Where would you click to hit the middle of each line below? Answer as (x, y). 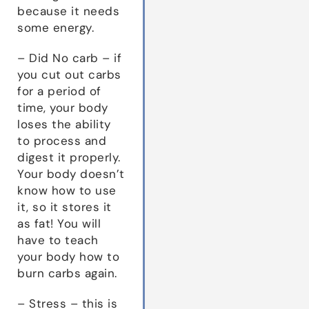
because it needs (68, 11)
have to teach (58, 240)
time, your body (63, 107)
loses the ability (64, 124)
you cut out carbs (69, 74)
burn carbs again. (67, 273)
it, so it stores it (64, 207)
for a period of (59, 91)
